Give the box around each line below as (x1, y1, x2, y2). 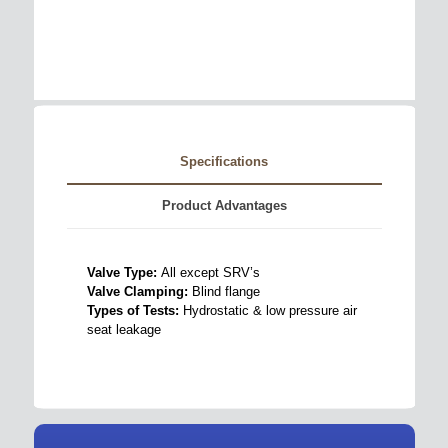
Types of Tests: (86, 302, 183, 318)
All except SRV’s (160, 264, 260, 280)
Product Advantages (161, 197, 287, 213)
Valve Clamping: (86, 283, 192, 299)
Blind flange (191, 283, 260, 299)
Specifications (180, 153, 268, 169)
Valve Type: (86, 264, 161, 280)
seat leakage (86, 321, 161, 337)
